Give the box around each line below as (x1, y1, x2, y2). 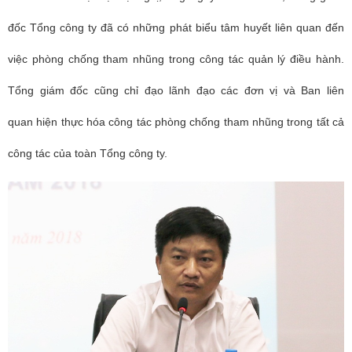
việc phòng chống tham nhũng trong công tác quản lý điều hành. (8, 53, 344, 66)
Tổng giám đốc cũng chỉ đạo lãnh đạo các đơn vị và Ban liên (8, 84, 344, 97)
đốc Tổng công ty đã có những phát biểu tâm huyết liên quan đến (8, 21, 344, 35)
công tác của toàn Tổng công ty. (8, 147, 170, 160)
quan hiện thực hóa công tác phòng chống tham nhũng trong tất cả (8, 115, 344, 129)
